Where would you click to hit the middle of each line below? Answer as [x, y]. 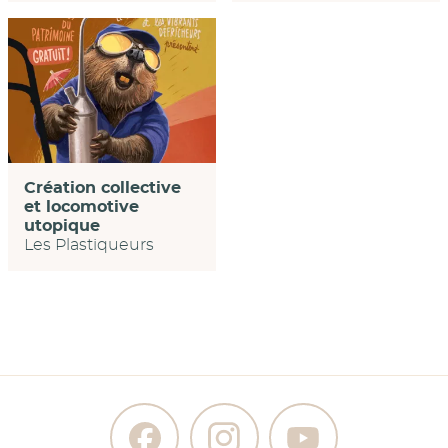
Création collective [102, 188]
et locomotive [81, 207]
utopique [62, 226]
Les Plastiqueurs [89, 245]
